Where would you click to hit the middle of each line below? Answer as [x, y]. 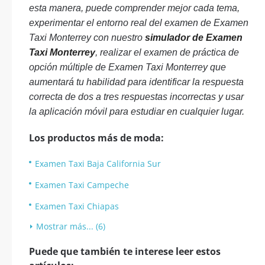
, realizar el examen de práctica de [167, 52]
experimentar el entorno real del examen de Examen [139, 23]
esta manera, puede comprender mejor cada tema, [134, 8]
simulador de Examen [194, 38]
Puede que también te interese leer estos [125, 251]
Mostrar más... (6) [71, 226]
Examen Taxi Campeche [82, 185]
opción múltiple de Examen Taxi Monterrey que [127, 67]
